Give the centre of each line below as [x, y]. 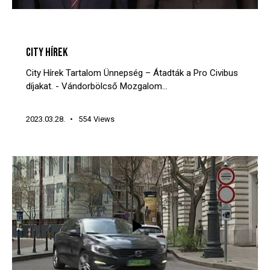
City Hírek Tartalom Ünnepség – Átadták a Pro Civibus [132, 73]
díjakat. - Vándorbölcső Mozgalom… [96, 86]
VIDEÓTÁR [111, 33]
